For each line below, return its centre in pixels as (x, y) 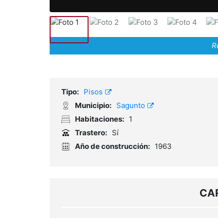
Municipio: (93, 106)
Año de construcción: (112, 146)
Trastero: (91, 133)
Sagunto (132, 106)
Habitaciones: (100, 119)
